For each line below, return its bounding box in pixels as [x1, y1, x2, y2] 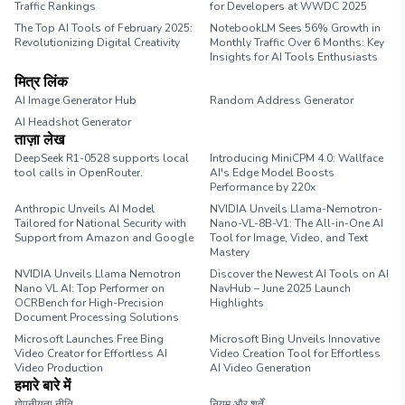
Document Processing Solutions [14, 310, 179, 325]
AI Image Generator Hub [14, 93, 137, 108]
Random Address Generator [210, 93, 353, 108]
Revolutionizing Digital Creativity [14, 35, 180, 50]
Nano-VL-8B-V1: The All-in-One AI [210, 216, 383, 231]
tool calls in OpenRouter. [14, 165, 143, 180]
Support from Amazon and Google [14, 231, 193, 245]
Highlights [210, 296, 264, 310]
